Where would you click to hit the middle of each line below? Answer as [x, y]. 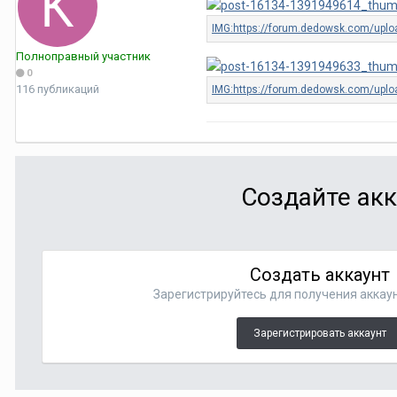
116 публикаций [58, 89]
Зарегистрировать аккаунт [320, 333]
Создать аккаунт [320, 275]
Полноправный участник [83, 56]
